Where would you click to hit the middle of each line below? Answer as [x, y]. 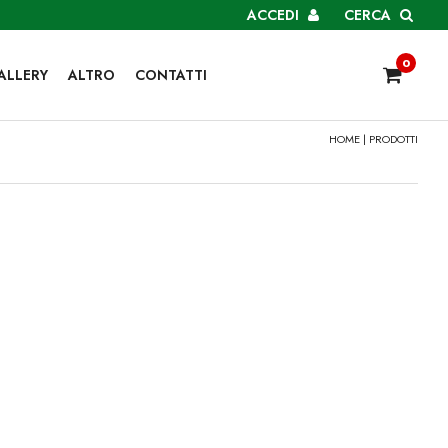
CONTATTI [170, 75]
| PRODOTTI [389, 139]
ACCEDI [273, 15]
